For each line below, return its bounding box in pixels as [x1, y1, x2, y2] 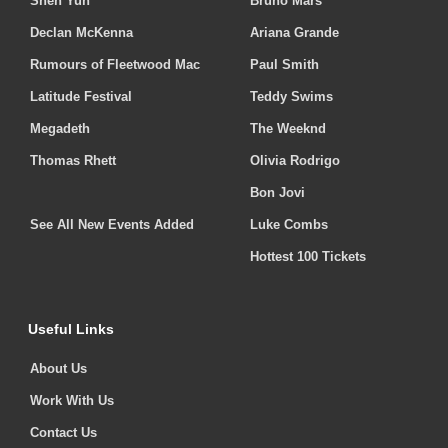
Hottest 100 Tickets [250, 249, 366, 265]
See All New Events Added [30, 217, 194, 233]
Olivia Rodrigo [250, 153, 340, 169]
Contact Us [30, 425, 97, 441]
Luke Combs [250, 217, 328, 233]
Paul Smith [250, 57, 319, 73]
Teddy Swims [250, 89, 333, 105]
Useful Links [28, 321, 114, 338]
